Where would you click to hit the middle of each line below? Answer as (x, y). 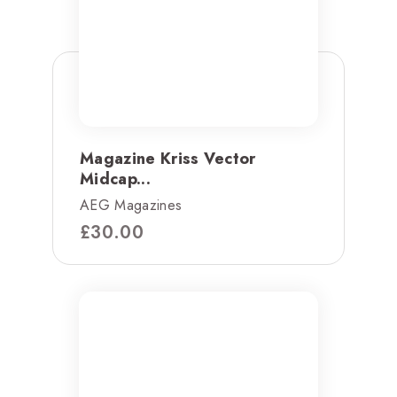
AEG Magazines (131, 205)
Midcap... (115, 179)
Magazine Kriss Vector (168, 158)
